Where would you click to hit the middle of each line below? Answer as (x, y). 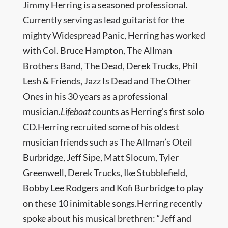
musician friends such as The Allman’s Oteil (107, 142)
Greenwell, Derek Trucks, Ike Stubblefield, (105, 173)
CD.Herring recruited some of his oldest (101, 127)
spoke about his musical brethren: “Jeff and (107, 218)
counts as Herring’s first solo (147, 111)
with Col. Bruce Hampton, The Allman (97, 50)
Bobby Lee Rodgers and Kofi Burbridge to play (113, 188)
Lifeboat (75, 111)
